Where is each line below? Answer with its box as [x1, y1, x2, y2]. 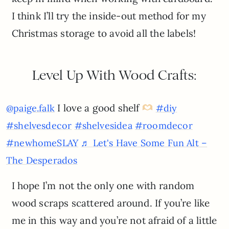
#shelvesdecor [6, 119, 72, 131]
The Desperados [6, 154, 78, 166]
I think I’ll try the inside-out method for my [11, 9, 206, 22]
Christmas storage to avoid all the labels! [11, 27, 196, 39]
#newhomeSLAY [6, 136, 79, 149]
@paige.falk [6, 102, 55, 114]
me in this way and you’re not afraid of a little [11, 214, 217, 226]
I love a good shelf [54, 101, 142, 114]
